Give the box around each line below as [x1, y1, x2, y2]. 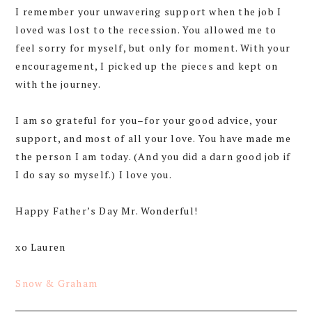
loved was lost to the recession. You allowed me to [15, 23, 277, 37]
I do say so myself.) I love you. [15, 168, 172, 182]
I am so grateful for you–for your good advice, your [15, 114, 279, 127]
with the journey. [15, 77, 101, 91]
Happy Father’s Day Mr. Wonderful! [15, 204, 198, 218]
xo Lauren [15, 240, 66, 254]
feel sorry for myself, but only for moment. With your [15, 41, 290, 55]
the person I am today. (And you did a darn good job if [15, 150, 291, 164]
